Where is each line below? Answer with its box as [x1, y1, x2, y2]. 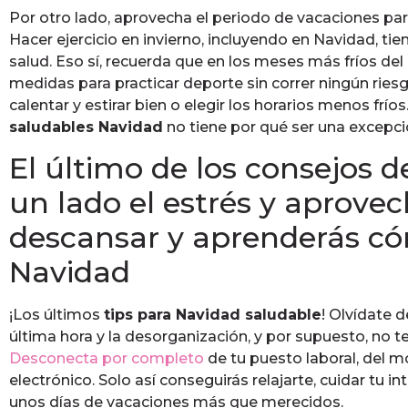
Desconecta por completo [9, 350, 204, 368]
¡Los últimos [9, 306, 104, 324]
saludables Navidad [9, 117, 163, 136]
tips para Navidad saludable [104, 306, 321, 324]
